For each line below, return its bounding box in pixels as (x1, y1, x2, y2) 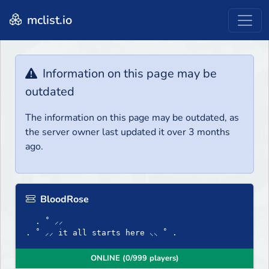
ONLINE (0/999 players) (90, 253, 179, 264)
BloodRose (38, 193, 89, 207)
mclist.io (24, 11, 72, 28)
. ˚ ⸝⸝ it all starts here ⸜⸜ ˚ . (26, 228, 177, 238)
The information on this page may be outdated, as (25, 111, 239, 125)
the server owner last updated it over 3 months (25, 125, 230, 139)
